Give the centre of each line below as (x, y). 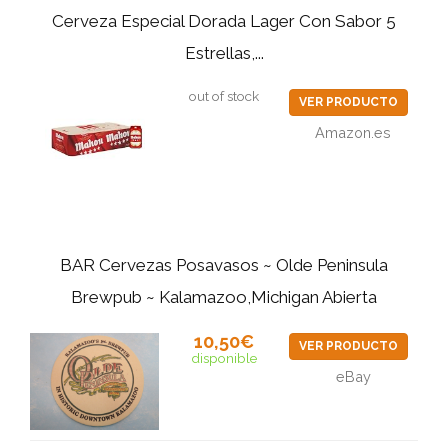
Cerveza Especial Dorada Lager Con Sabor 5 (224, 21)
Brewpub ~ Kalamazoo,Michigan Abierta (224, 297)
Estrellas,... (224, 53)
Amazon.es (353, 133)
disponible (223, 358)
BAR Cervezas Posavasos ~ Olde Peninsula (224, 265)
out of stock (223, 96)
